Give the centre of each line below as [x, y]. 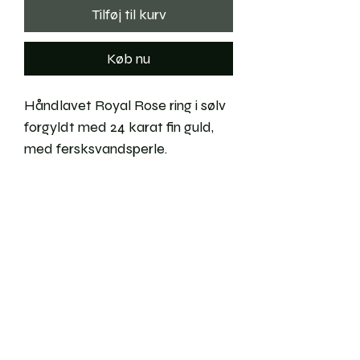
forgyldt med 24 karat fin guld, [119, 127]
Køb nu [129, 59]
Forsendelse [66, 295]
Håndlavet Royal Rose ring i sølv [125, 105]
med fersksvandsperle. [96, 149]
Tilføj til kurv [129, 14]
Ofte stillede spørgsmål [129, 351]
